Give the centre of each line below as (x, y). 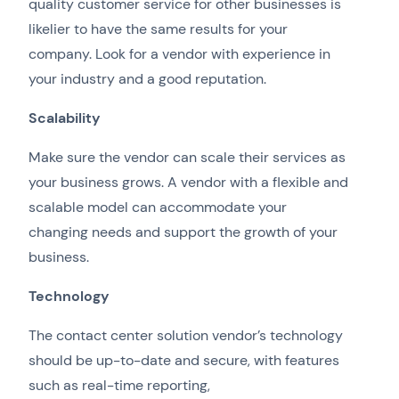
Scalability (65, 118)
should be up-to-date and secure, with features (184, 361)
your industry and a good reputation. (147, 79)
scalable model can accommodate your (158, 208)
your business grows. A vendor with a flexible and (188, 183)
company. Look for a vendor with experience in (179, 54)
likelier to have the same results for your (158, 29)
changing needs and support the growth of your (183, 232)
